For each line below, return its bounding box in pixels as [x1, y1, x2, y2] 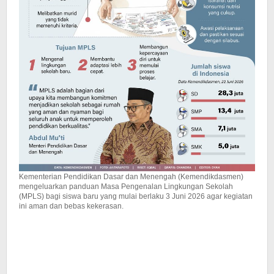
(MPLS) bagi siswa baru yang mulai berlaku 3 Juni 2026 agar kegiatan [19, 191, 253, 201]
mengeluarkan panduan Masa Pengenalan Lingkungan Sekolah [19, 182, 233, 191]
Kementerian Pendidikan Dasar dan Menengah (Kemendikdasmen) [19, 172, 243, 181]
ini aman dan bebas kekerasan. [19, 201, 124, 210]
